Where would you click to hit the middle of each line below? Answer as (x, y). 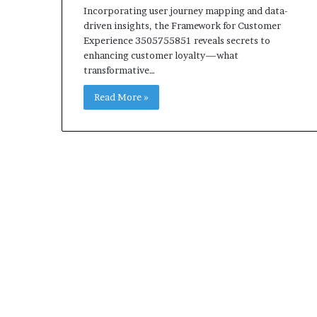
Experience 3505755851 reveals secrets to (177, 40)
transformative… (119, 70)
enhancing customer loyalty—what (161, 55)
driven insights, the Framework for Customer (182, 25)
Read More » (121, 97)
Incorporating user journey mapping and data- (185, 10)
